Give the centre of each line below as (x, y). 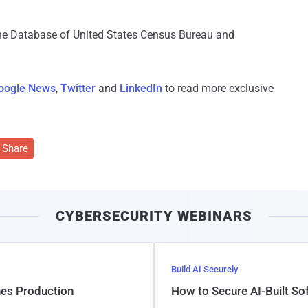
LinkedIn (141, 89)
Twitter (78, 89)
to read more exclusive (218, 89)
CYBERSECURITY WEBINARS (154, 216)
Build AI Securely (205, 269)
